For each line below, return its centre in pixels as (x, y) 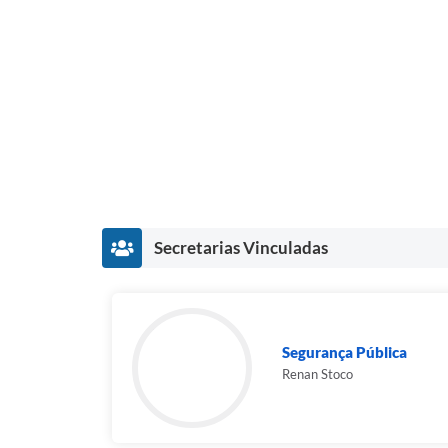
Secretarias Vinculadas (241, 247)
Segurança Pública (344, 351)
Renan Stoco (317, 373)
